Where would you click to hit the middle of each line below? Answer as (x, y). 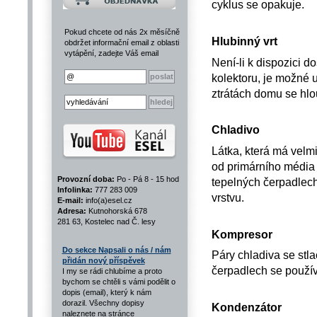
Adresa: (71, 211)
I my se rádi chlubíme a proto (112, 271)
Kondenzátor (246, 307)
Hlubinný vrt (244, 41)
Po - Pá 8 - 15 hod (146, 179)
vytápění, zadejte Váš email (111, 53)
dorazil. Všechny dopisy (103, 303)
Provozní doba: (86, 179)
